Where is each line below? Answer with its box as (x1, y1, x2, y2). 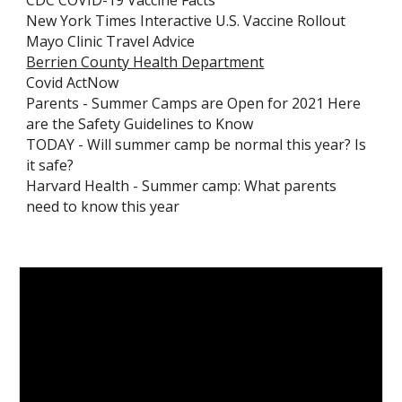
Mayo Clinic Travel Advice (26, 31, 196, 51)
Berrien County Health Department (26, 52, 265, 72)
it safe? (26, 155, 74, 175)
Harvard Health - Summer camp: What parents (26, 176, 337, 196)
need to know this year (26, 197, 180, 216)
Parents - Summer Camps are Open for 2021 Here (26, 93, 362, 113)
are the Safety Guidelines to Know (26, 114, 254, 134)
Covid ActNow (26, 73, 119, 92)
